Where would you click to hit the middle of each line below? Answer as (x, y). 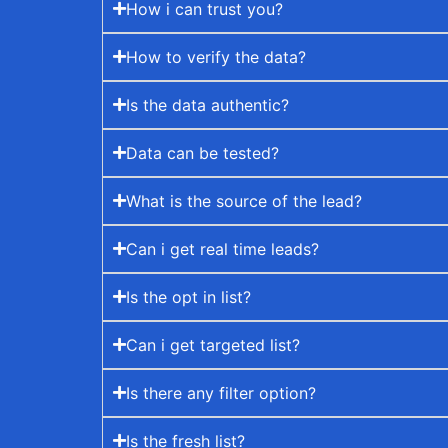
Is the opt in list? (188, 296)
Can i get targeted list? (213, 344)
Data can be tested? (202, 152)
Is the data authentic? (207, 104)
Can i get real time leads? (222, 248)
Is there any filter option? (221, 392)
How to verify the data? (216, 56)
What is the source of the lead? (244, 200)
